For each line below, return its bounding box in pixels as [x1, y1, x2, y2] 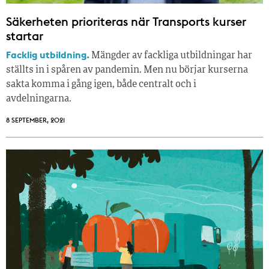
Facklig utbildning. [6, 48, 89, 61]
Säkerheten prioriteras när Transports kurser [6, 13, 246, 29]
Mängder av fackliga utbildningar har [89, 50, 252, 61]
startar [6, 28, 43, 43]
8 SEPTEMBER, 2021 [6, 115, 65, 124]
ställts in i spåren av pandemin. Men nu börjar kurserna [6, 65, 248, 75]
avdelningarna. [6, 94, 71, 104]
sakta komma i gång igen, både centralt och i [6, 79, 196, 89]
